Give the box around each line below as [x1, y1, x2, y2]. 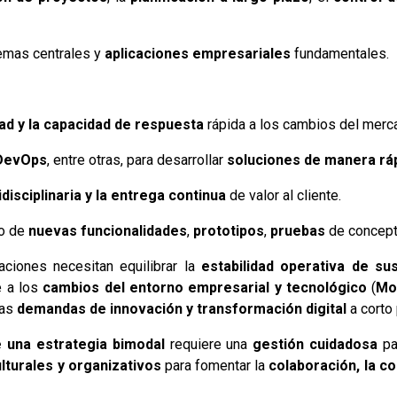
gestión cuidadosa [253, 335, 378, 353]
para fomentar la [160, 356, 269, 374]
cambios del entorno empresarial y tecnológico [43, 278, 367, 296]
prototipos [193, 222, 265, 239]
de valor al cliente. [226, 186, 342, 204]
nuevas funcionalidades [28, 222, 188, 239]
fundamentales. [291, 44, 390, 62]
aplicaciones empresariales [105, 44, 292, 62]
